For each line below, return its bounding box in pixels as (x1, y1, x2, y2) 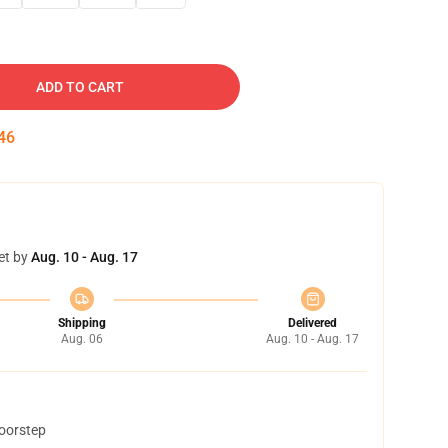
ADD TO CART (36, 79, 124, 95)
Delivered (288, 316, 337, 330)
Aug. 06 (60, 332, 103, 346)
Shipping (57, 316, 106, 330)
